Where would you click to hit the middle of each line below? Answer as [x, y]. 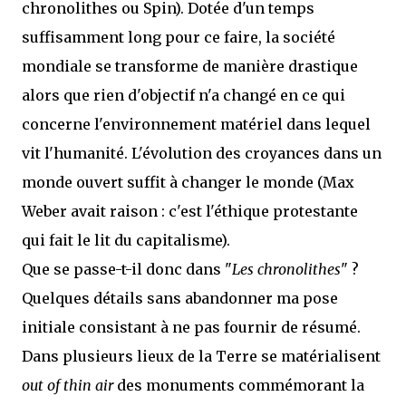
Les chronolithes [286, 269]
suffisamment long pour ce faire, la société [179, 37]
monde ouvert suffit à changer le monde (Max [188, 182]
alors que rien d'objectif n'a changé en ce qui [184, 95]
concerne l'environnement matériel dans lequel [196, 124]
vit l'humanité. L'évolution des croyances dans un [202, 153]
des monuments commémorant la [239, 385]
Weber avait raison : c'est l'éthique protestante [190, 211]
